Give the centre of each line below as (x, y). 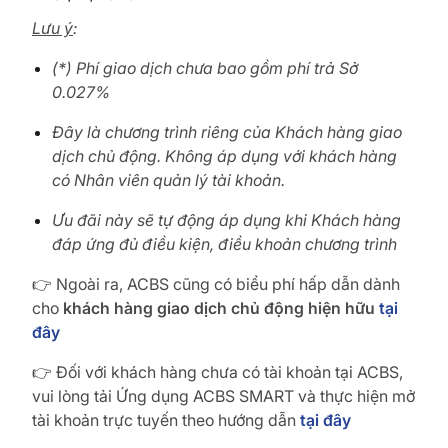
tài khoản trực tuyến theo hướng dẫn (166, 420)
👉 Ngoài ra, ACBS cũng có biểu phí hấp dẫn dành (216, 284)
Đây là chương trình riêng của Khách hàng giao (227, 132)
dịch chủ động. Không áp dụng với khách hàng (224, 156)
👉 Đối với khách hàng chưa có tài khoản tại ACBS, (217, 372)
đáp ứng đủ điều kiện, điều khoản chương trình (224, 244)
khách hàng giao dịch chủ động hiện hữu (221, 308)
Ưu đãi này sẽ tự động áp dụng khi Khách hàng (226, 220)
